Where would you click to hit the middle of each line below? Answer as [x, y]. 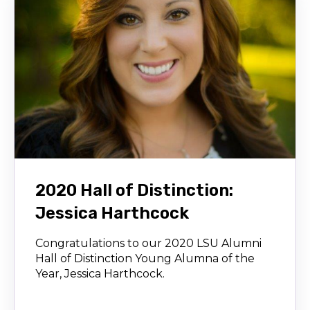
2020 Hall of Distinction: [134, 190]
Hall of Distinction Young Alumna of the [145, 258]
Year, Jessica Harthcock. [100, 273]
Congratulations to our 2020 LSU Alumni [148, 243]
